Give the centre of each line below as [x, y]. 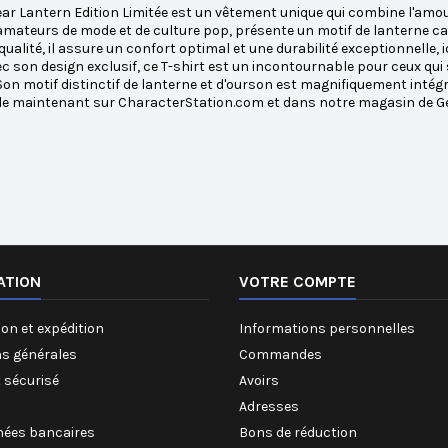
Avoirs [259, 381]
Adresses [269, 407]
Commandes [280, 355]
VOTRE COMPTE [297, 282]
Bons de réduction [298, 433]
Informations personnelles [327, 329]
